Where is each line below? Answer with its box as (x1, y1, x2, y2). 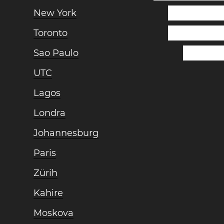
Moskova (33, 207, 74, 218)
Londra (33, 107, 66, 118)
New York (33, 7, 77, 18)
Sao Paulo (33, 47, 79, 58)
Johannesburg (33, 127, 99, 138)
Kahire (33, 187, 63, 198)
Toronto (33, 27, 68, 38)
